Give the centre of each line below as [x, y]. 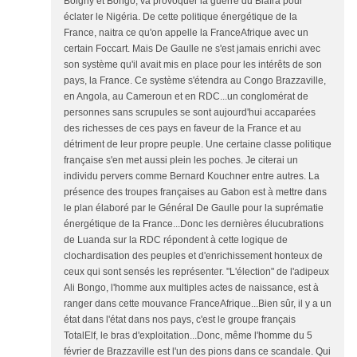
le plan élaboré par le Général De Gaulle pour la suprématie [194, 208]
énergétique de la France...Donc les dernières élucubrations [194, 224]
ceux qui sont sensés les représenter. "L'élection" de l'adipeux [196, 272]
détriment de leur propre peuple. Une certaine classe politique [198, 145]
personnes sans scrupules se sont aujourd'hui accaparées [190, 113]
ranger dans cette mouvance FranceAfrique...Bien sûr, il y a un [198, 304]
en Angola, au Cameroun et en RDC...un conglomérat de [186, 97]
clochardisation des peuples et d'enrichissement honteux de [193, 256]
